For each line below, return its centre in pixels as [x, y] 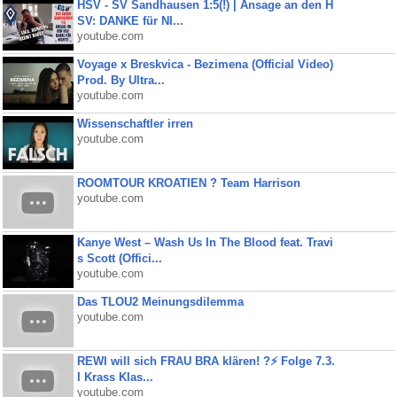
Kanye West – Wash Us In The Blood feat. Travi [205, 242]
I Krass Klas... [115, 377]
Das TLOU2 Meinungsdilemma [160, 302]
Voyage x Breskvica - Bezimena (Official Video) [205, 64]
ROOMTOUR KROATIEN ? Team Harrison [188, 183]
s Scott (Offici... [119, 258]
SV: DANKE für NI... [130, 21]
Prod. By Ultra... [121, 80]
